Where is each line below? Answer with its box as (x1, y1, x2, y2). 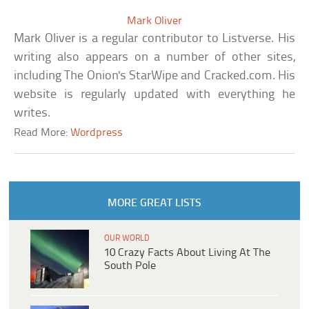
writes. (14, 107, 51, 121)
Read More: (14, 127, 71, 139)
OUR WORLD (104, 234, 150, 243)
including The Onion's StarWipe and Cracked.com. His (14, 70, 295, 83)
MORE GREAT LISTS (107, 197, 201, 210)
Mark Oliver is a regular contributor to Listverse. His (14, 32, 295, 46)
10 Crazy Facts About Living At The (104, 247, 270, 259)
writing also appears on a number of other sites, (14, 51, 295, 65)
